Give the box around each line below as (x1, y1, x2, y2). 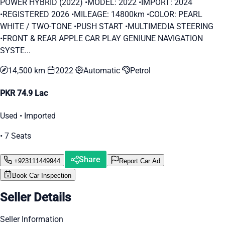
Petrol (130, 65, 151, 75)
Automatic (83, 65, 122, 75)
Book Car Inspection (12, 172, 71, 180)
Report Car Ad (119, 157, 160, 165)
